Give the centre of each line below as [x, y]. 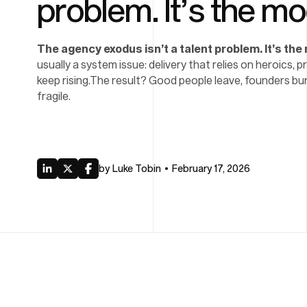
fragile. [53, 96]
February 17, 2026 [211, 169]
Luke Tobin [136, 169]
